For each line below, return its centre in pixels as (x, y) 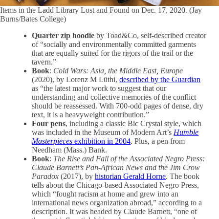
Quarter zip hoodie (63, 36)
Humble (186, 132)
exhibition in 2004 (102, 141)
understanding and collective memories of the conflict (114, 97)
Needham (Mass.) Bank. (70, 150)
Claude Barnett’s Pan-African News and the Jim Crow (116, 168)
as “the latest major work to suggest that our (99, 88)
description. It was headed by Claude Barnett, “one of (115, 212)
